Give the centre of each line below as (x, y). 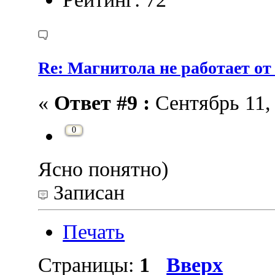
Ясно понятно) (103, 169)
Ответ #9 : (102, 103)
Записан (87, 193)
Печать (94, 232)
